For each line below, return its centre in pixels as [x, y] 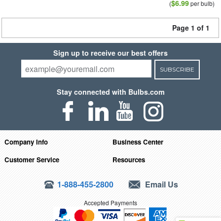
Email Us [161, 184]
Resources [129, 159]
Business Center [138, 142]
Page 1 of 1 [191, 28]
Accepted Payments [110, 202]
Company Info [26, 142]
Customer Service [32, 159]
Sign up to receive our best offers [110, 53]
